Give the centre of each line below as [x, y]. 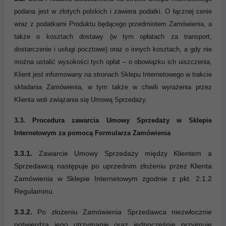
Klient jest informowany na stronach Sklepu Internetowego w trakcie [113, 75]
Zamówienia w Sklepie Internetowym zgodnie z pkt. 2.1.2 [113, 179]
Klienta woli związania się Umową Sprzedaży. [81, 100]
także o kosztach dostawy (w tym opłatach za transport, [113, 37]
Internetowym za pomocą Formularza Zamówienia [92, 133]
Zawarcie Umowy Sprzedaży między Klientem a [122, 154]
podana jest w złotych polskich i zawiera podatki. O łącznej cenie [113, 12]
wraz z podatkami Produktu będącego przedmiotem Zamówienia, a [113, 24]
